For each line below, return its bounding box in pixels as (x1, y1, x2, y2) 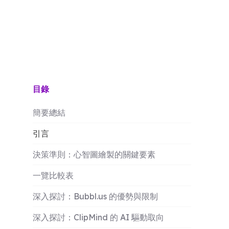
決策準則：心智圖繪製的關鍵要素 (33, 149, 155, 159)
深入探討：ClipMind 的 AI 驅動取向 (33, 212, 164, 222)
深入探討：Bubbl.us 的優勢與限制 (33, 191, 158, 201)
